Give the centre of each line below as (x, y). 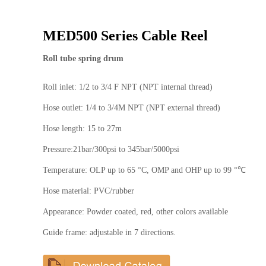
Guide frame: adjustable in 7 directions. (109, 232)
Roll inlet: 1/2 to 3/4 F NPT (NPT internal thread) (128, 87)
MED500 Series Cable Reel (125, 36)
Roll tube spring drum (83, 58)
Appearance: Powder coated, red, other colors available (135, 212)
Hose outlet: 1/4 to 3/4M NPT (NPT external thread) (132, 108)
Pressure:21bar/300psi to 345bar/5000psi (111, 149)
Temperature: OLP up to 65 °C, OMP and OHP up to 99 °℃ (144, 170)
